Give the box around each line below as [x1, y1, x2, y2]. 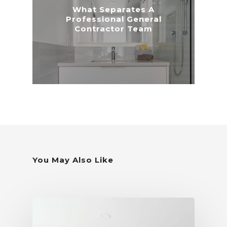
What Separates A [72, 5, 155, 14]
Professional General [65, 14, 162, 24]
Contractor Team [74, 24, 153, 33]
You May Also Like [32, 155, 113, 165]
